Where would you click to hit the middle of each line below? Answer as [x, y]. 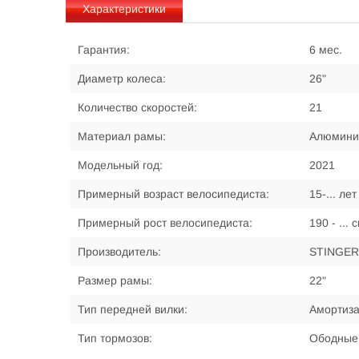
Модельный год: [120, 165]
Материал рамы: [122, 136]
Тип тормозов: [115, 338]
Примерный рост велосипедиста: [165, 223]
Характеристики [124, 9]
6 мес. [326, 50]
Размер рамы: [115, 280]
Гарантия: [104, 50]
